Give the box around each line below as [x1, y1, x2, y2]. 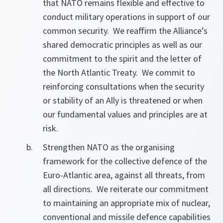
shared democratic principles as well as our [43, 39, 202, 50]
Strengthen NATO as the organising [43, 141, 175, 153]
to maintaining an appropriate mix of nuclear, [43, 197, 210, 209]
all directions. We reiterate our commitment [43, 183, 209, 195]
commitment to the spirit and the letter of [43, 53, 202, 64]
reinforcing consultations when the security [43, 81, 204, 92]
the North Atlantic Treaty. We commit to [43, 67, 195, 78]
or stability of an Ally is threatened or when [43, 95, 203, 106]
